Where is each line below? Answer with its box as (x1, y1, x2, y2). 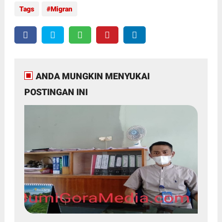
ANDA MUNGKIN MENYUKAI (35, 71, 150, 82)
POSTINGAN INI (24, 87, 88, 98)
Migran (50, 5, 72, 13)
